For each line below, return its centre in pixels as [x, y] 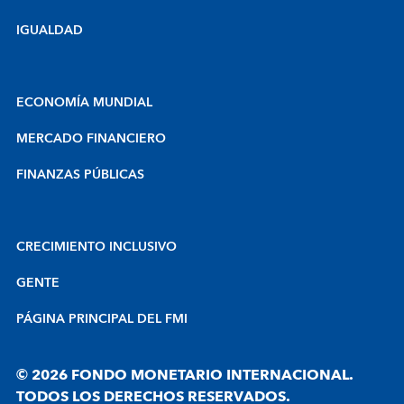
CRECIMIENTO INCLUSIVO [96, 247]
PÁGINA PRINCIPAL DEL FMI [102, 319]
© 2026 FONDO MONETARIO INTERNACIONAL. [185, 375]
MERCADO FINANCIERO [91, 138]
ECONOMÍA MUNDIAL [84, 102]
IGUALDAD [50, 30]
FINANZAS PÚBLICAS [80, 174]
